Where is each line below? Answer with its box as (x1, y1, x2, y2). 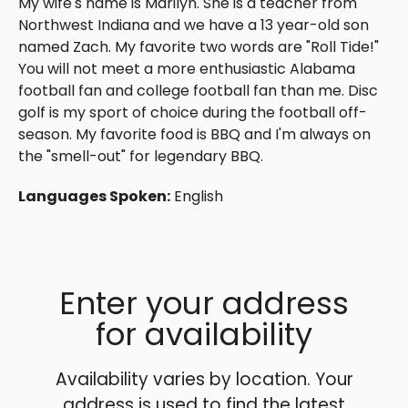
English (174, 186, 223, 208)
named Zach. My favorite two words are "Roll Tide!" (18, 36, 379, 58)
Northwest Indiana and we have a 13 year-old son (18, 15, 369, 36)
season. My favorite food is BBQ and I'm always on (18, 124, 371, 146)
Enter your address (59, 281, 349, 326)
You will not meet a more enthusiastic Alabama (18, 58, 355, 80)
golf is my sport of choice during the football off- (18, 102, 367, 124)
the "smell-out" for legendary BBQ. (18, 146, 263, 168)
